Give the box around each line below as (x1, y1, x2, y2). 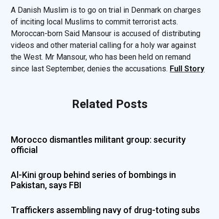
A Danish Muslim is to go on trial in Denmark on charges (11, 5, 201, 15)
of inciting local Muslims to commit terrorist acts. (11, 17, 178, 27)
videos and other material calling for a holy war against (11, 41, 197, 50)
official (11, 145, 38, 155)
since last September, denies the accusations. (11, 64, 170, 74)
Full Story (170, 64, 205, 74)
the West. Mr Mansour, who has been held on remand (11, 52, 191, 62)
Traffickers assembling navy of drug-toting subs (11, 205, 200, 216)
